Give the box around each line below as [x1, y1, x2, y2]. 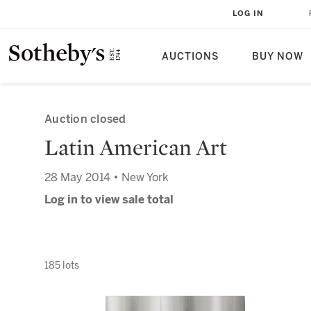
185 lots [44, 259, 79, 271]
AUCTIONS [162, 51, 219, 62]
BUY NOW [252, 51, 303, 62]
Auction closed [44, 112, 126, 126]
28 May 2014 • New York [44, 171, 169, 184]
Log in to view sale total [44, 193, 174, 206]
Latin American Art [44, 133, 227, 161]
